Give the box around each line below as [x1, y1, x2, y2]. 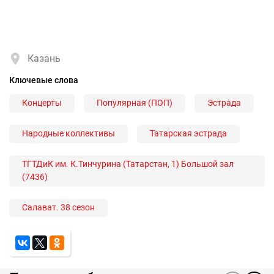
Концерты [22, 98, 62, 108]
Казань [28, 52, 61, 64]
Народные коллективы [22, 128, 115, 139]
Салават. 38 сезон [22, 202, 95, 213]
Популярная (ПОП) [97, 98, 172, 108]
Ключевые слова [9, 75, 78, 85]
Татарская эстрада [150, 128, 227, 139]
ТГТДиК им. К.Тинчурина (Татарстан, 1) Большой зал [22, 159, 234, 169]
